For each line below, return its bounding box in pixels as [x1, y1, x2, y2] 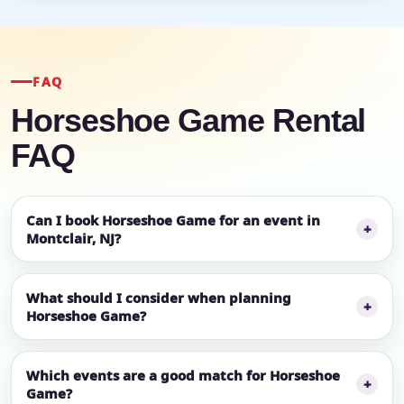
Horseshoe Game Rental [11, 103, 366, 140]
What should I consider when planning [26, 289, 291, 308]
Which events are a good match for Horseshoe [26, 366, 340, 385]
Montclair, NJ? [26, 229, 121, 248]
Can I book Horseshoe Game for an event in [26, 211, 320, 230]
